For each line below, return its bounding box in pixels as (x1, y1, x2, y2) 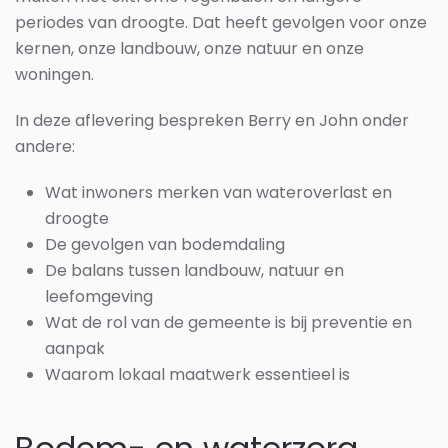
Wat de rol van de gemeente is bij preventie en (45, 311, 412, 334)
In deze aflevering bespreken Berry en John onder (15, 109, 409, 132)
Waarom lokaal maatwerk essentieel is (45, 363, 350, 386)
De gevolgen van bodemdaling (45, 233, 285, 256)
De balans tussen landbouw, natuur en (45, 259, 344, 282)
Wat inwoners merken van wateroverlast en (45, 181, 392, 204)
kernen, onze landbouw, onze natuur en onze (15, 37, 364, 60)
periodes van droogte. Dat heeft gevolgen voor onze (15, 11, 427, 34)
